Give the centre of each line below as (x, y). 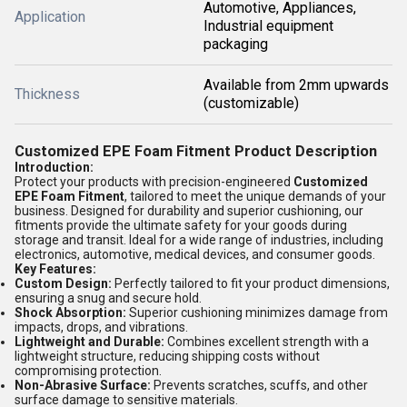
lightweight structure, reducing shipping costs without (167, 356)
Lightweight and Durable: (89, 342)
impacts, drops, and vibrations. (101, 327)
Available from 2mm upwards (296, 85)
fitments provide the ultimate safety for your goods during (181, 225)
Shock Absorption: (70, 313)
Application (50, 17)
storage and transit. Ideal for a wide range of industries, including (199, 240)
